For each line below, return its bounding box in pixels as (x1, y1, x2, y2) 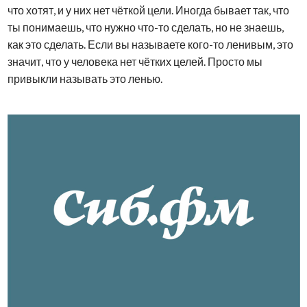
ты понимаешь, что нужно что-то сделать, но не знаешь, (7, 20, 284, 34)
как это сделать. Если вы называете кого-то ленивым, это (7, 37, 293, 51)
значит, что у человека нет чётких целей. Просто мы (7, 54, 262, 68)
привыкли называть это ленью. (7, 71, 162, 85)
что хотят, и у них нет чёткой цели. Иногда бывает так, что (7, 3, 289, 16)
